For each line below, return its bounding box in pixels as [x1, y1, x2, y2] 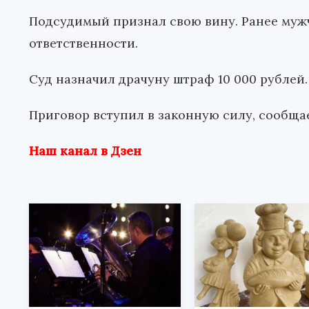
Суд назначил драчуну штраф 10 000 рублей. [29, 71, 308, 88]
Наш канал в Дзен [29, 143, 141, 159]
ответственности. [29, 35, 138, 52]
